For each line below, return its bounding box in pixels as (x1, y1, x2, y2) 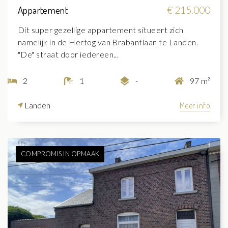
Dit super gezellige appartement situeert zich (18, 24, 184, 35)
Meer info (179, 100, 210, 110)
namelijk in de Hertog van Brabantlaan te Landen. (18, 37, 198, 47)
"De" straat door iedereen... (18, 49, 119, 59)
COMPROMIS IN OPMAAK (20, 150, 100, 158)
